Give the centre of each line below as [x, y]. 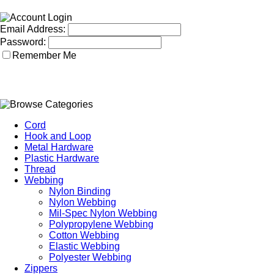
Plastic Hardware [62, 158]
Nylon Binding [80, 191]
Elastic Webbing [84, 246]
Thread [40, 169]
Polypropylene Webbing [101, 224]
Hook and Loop [58, 136]
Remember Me [44, 55]
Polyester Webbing [90, 257]
